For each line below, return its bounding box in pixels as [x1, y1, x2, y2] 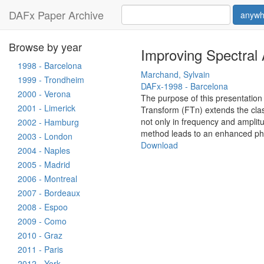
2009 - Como [18, 215, 67, 227]
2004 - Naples [18, 144, 70, 156]
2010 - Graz [18, 229, 62, 241]
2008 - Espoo [18, 201, 68, 213]
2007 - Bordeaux [18, 187, 80, 199]
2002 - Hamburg [18, 116, 79, 128]
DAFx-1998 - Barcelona [141, 80, 228, 92]
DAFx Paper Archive [9, 7, 104, 22]
